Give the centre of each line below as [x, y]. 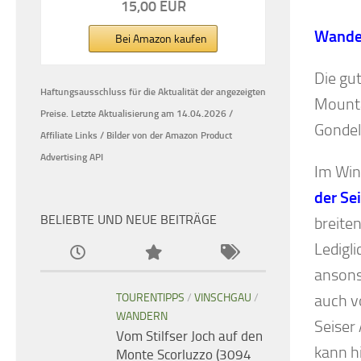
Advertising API [72, 158]
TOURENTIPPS [150, 298]
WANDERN [142, 317]
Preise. [54, 114]
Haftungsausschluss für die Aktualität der [127, 92]
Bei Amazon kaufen [161, 39]
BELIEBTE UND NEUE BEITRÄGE [129, 220]
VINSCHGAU [223, 298]
